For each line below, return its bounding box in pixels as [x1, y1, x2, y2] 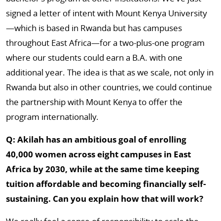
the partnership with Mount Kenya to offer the [6, 96, 183, 108]
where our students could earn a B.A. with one [6, 52, 183, 63]
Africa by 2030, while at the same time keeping [6, 163, 199, 175]
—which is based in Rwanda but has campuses [6, 22, 182, 34]
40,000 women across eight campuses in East [6, 148, 191, 160]
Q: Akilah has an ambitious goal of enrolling [6, 134, 186, 145]
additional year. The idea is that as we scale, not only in [6, 67, 214, 78]
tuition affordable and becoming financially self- [6, 178, 206, 189]
